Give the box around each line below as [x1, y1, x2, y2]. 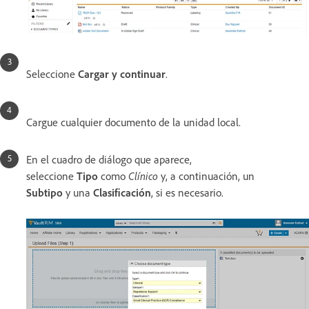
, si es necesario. [151, 186, 223, 200]
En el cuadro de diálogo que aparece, [26, 152, 192, 167]
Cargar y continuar [78, 67, 166, 81]
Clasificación [93, 186, 151, 200]
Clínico [128, 169, 158, 183]
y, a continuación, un [158, 169, 255, 183]
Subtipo [26, 186, 63, 200]
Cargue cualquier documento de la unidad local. [26, 115, 241, 130]
